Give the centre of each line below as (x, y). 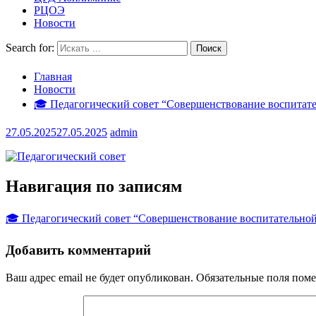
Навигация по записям (94, 187)
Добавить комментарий (78, 250)
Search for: (30, 48)
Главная (53, 77)
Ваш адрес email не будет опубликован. (99, 277)
